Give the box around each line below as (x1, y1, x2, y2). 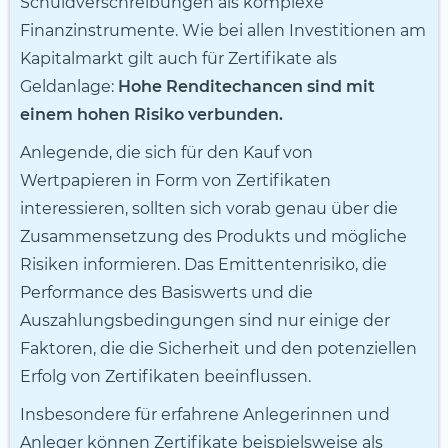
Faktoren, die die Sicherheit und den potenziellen (20, 339, 417, 359)
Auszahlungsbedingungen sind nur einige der (20, 311, 390, 331)
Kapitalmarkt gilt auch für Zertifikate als (20, 49, 337, 69)
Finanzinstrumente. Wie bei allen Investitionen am (20, 21, 426, 41)
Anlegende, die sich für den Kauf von (20, 143, 313, 163)
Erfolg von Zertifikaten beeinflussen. (20, 367, 311, 387)
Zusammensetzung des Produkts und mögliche (20, 227, 407, 247)
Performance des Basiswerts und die (20, 283, 313, 303)
